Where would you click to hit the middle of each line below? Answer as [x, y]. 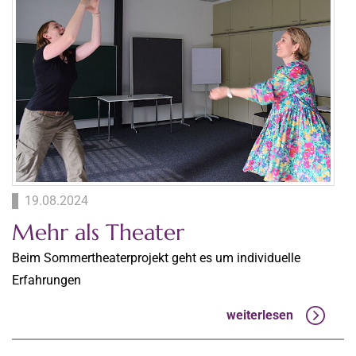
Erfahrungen [46, 280]
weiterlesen [260, 315]
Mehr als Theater [98, 232]
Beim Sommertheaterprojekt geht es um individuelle [156, 257]
